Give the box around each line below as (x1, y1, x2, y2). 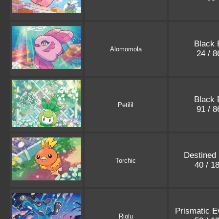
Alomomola (109, 45, 142, 53)
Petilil (118, 101, 133, 109)
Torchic (115, 157, 136, 165)
